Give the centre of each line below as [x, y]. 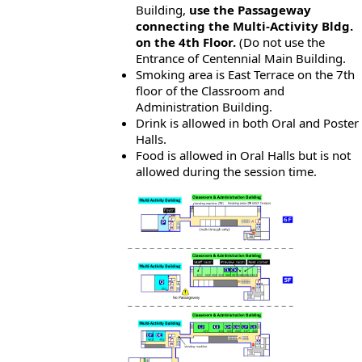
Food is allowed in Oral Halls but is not [243, 156]
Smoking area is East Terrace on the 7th [245, 75]
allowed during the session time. [226, 172]
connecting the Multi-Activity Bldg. [244, 26]
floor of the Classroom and [210, 91]
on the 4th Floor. [186, 42]
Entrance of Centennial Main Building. [241, 59]
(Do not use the [280, 42]
